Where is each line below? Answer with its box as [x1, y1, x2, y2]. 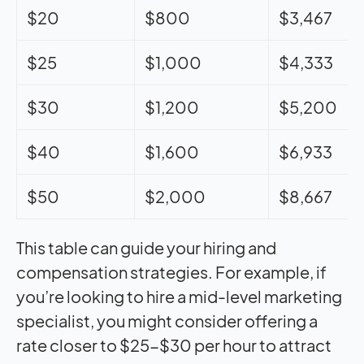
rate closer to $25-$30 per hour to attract [16, 334, 331, 355]
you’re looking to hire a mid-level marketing [16, 285, 342, 306]
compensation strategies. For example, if [16, 261, 327, 282]
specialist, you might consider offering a [16, 310, 318, 331]
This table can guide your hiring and [16, 236, 276, 258]
